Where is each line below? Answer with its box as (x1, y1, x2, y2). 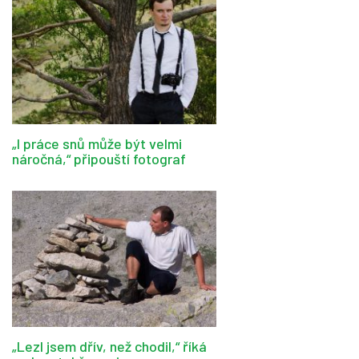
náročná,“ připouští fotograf (12, 150, 186, 168)
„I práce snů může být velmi (12, 135, 182, 153)
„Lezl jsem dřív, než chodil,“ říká (12, 337, 207, 356)
